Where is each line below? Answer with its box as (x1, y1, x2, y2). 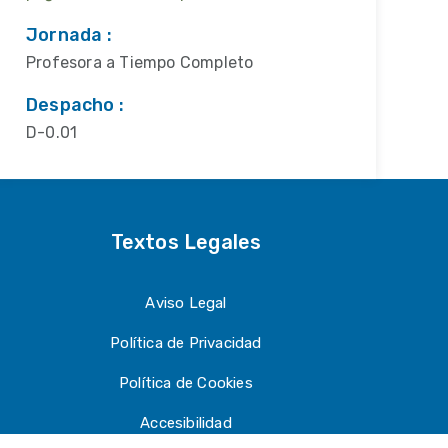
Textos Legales (110, 230, 262, 254)
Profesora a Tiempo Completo (26, 53, 254, 72)
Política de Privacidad (110, 334, 262, 352)
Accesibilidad (140, 414, 232, 432)
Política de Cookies (119, 374, 253, 392)
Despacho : (26, 94, 124, 116)
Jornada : (26, 24, 112, 46)
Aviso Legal (145, 294, 227, 312)
